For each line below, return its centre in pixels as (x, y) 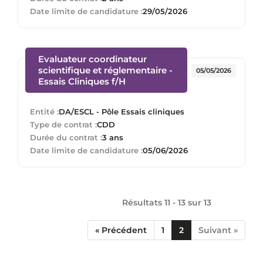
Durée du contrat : (66, 137)
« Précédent (121, 230)
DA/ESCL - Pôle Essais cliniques (122, 111)
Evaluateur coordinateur (92, 59)
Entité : (44, 111)
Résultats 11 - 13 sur (163, 202)
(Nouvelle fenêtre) (165, 80)
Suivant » (218, 230)
